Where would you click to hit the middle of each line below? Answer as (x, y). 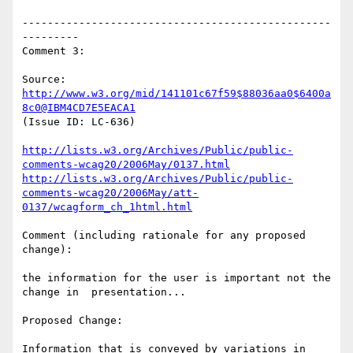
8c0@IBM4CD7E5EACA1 (79, 108)
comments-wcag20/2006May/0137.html (126, 165)
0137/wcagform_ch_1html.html (107, 207)
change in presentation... (104, 292)
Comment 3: (54, 51)
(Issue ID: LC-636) (79, 122)
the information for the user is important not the (176, 278)
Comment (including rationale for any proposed (164, 236)
